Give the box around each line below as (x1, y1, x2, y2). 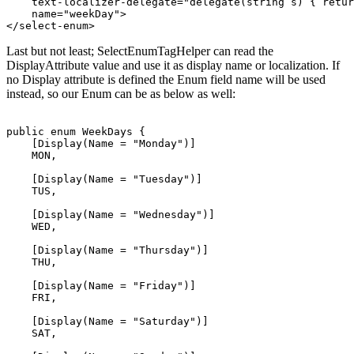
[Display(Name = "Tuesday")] (6, 172, 202, 185)
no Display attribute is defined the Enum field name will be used (6, 72, 326, 86)
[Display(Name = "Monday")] (6, 137, 196, 149)
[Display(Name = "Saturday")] (6, 314, 209, 327)
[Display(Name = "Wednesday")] (6, 208, 215, 220)
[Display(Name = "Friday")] (6, 279, 196, 292)
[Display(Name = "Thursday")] (6, 243, 209, 256)
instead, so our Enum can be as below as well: (6, 86, 235, 100)
